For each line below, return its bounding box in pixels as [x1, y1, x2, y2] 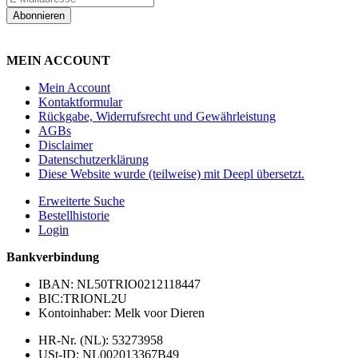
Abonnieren [13, 10, 65, 22]
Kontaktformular [38, 95, 122, 109]
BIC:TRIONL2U [38, 292, 127, 306]
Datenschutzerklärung [38, 153, 149, 167]
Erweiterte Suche [38, 194, 125, 209]
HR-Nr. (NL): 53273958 [38, 333, 163, 348]
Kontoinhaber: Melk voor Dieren [38, 306, 205, 320]
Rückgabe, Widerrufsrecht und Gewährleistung [38, 109, 276, 124]
